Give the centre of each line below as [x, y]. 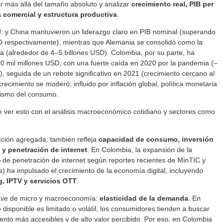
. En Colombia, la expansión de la [140, 150]
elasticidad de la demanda [144, 198]
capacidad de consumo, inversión [156, 139]
